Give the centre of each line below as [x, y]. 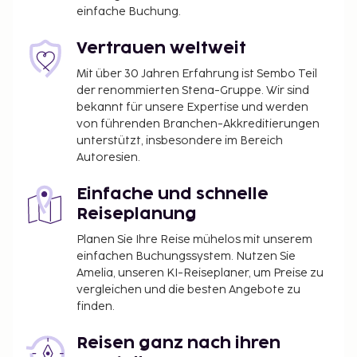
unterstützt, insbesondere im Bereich [180, 140]
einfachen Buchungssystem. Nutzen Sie [186, 256]
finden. [96, 306]
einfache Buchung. [129, 11]
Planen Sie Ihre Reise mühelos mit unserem [194, 239]
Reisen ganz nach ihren [178, 343]
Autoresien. [108, 157]
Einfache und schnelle [173, 194]
